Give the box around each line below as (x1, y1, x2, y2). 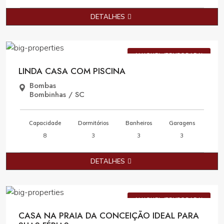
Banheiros (125, 119, 152, 126)
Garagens (168, 119, 195, 126)
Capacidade (29, 119, 61, 126)
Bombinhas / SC (29, 89, 84, 100)
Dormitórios (78, 119, 109, 126)
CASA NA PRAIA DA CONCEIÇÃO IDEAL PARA (18, 209, 199, 221)
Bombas (29, 80, 56, 91)
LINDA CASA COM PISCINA (18, 65, 125, 77)
